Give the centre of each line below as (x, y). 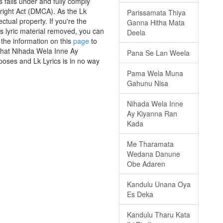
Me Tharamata (150, 144)
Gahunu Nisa (148, 83)
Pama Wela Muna (155, 73)
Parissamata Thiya (156, 13)
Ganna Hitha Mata (156, 23)
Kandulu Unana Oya (159, 184)
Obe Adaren (146, 164)
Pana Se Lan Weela (158, 53)
